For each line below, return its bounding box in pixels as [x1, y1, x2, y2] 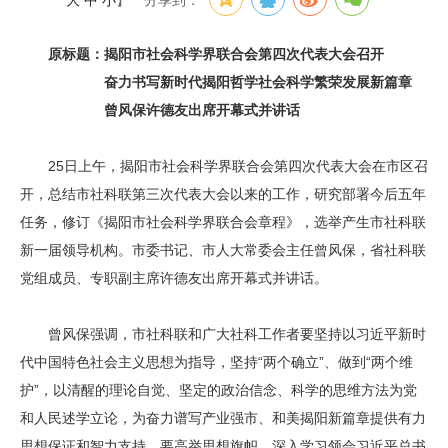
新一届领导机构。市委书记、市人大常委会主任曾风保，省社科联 [20, 242, 426, 258]
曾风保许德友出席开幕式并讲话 [104, 102, 300, 118]
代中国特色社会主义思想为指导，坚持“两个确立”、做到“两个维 [20, 354, 413, 370]
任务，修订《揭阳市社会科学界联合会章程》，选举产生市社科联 [20, 214, 426, 230]
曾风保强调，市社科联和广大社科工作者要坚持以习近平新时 [20, 326, 426, 342]
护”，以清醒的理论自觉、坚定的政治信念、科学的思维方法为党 [20, 382, 417, 398]
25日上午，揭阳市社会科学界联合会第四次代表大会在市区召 [20, 158, 428, 174]
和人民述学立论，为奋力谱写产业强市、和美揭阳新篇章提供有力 [20, 410, 426, 426]
